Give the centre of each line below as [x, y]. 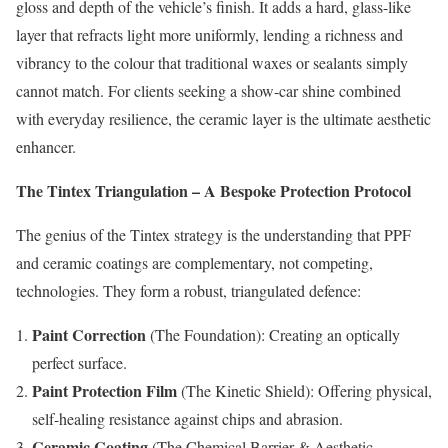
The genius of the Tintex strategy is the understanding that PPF [213, 234]
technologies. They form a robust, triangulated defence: [188, 290]
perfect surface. [79, 362]
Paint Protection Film [104, 390]
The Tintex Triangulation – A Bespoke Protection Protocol [213, 190]
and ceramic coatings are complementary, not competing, [194, 262]
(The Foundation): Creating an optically [273, 334]
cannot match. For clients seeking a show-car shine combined [208, 90]
